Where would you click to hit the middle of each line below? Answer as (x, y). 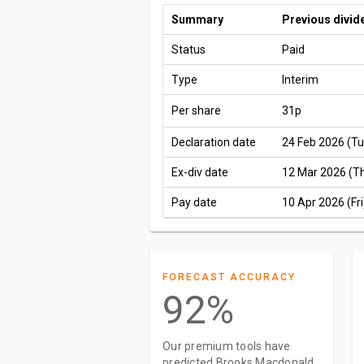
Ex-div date (200, 172)
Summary (197, 19)
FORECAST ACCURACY (229, 277)
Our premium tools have (227, 346)
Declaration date (214, 142)
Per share (196, 110)
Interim (300, 80)
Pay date (194, 202)
